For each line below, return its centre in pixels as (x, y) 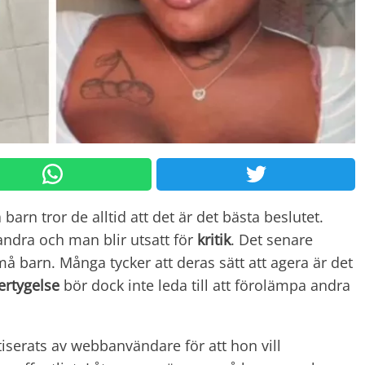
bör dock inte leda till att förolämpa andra (205, 285)
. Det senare (272, 239)
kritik (214, 239)
